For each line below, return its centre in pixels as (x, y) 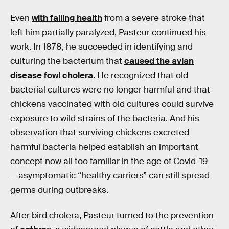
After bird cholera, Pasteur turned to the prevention (112, 216)
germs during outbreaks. (59, 190)
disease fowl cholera (52, 76)
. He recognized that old (141, 76)
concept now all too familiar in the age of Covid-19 (109, 162)
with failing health (67, 18)
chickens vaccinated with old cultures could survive (112, 104)
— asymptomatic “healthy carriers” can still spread (110, 176)
